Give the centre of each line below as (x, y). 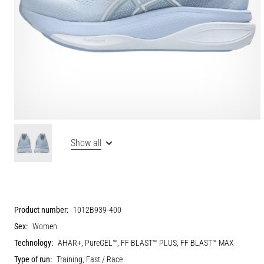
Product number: (41, 210)
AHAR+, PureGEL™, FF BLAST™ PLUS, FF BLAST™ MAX (146, 243)
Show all (86, 143)
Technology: (34, 243)
